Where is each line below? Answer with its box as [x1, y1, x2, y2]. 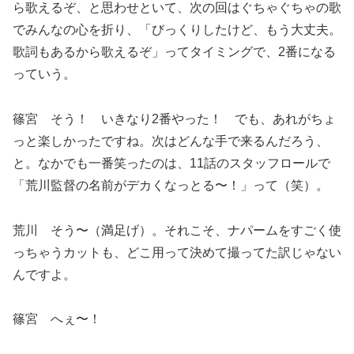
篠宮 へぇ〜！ [13, 312, 101, 326]
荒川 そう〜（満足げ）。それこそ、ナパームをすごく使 [13, 223, 341, 237]
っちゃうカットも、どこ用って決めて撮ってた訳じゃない [13, 245, 341, 259]
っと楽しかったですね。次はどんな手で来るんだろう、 [13, 134, 329, 148]
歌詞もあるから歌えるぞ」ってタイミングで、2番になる [13, 45, 336, 59]
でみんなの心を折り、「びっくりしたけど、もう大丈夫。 [13, 23, 341, 37]
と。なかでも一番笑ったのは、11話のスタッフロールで [13, 156, 330, 170]
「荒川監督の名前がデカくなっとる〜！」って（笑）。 [13, 178, 329, 192]
